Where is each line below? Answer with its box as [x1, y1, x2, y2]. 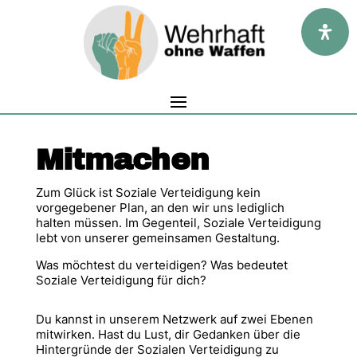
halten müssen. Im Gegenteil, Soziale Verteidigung [35, 215, 321, 230]
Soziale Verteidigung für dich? [35, 273, 206, 288]
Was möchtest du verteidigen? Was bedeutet [35, 257, 288, 273]
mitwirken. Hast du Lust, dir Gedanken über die [35, 327, 300, 342]
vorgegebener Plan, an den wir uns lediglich [35, 200, 284, 215]
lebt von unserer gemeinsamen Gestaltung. [35, 230, 280, 245]
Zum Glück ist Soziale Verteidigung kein [35, 185, 261, 200]
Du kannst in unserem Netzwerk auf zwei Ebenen [35, 312, 313, 327]
